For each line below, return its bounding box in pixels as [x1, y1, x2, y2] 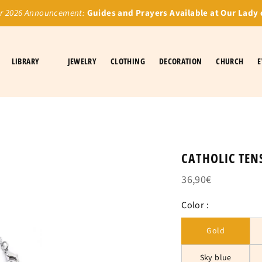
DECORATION [158, 55, 202, 67]
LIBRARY [11, 55, 40, 67]
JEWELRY [67, 55, 97, 67]
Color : [181, 198, 209, 212]
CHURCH [216, 55, 244, 67]
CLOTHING [111, 55, 145, 67]
